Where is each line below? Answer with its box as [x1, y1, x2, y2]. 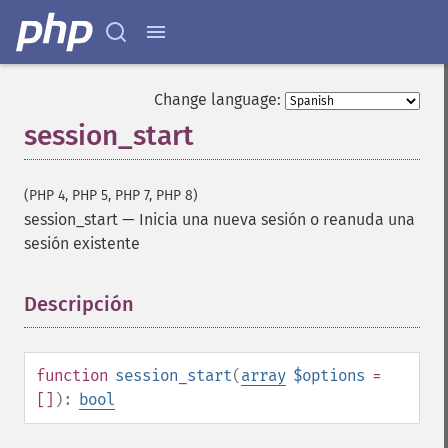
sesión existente [24, 234, 140, 253]
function [36, 366, 108, 385]
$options [293, 366, 365, 385]
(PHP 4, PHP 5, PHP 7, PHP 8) [24, 187, 198, 204]
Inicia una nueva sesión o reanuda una [139, 210, 415, 229]
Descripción [24, 292, 134, 316]
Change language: [154, 90, 281, 109]
